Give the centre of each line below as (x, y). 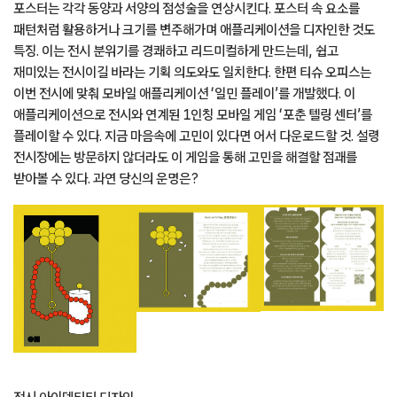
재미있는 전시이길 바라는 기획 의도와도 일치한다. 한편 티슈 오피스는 (192, 71)
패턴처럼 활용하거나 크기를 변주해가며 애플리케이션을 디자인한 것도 (194, 29)
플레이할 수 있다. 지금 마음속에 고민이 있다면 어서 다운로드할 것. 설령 (196, 135)
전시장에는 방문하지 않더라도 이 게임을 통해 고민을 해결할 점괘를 (185, 156)
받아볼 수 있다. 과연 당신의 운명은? (106, 178)
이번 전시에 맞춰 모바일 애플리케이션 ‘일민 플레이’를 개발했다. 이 (184, 93)
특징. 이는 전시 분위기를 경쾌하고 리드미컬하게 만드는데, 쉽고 (176, 50)
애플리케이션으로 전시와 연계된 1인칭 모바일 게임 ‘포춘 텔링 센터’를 (193, 114)
